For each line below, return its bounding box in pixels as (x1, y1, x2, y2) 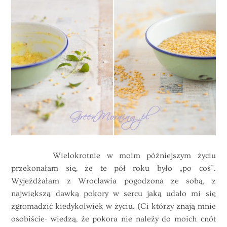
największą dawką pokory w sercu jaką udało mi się (11, 189, 216, 199)
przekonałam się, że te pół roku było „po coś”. (11, 164, 216, 173)
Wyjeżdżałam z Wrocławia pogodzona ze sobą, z (11, 176, 216, 186)
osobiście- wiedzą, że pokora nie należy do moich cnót (11, 214, 216, 224)
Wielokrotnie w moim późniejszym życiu (11, 151, 216, 161)
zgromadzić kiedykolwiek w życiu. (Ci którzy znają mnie (11, 202, 216, 211)
